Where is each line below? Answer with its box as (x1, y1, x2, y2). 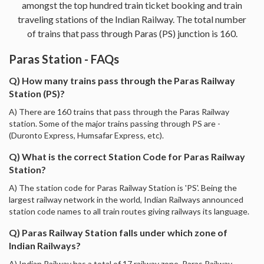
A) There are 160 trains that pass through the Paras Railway (9, 106, 229, 117)
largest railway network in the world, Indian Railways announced (9, 194, 243, 204)
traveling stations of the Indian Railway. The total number (18, 13, 246, 25)
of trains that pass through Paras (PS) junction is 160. (27, 27, 237, 39)
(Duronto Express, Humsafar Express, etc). (9, 130, 164, 140)
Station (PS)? (9, 87, 65, 99)
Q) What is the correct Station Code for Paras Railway (9, 150, 245, 162)
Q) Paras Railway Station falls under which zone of (9, 226, 227, 238)
